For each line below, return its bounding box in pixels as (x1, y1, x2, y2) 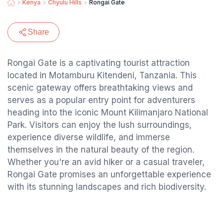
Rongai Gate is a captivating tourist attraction (7, 58, 190, 68)
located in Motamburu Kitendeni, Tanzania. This (7, 70, 197, 80)
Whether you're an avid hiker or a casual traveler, (7, 157, 205, 167)
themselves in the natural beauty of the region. (7, 145, 194, 155)
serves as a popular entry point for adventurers (7, 95, 195, 105)
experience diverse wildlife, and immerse (7, 132, 170, 142)
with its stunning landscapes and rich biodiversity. (7, 182, 206, 192)
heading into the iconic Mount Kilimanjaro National (7, 108, 208, 117)
